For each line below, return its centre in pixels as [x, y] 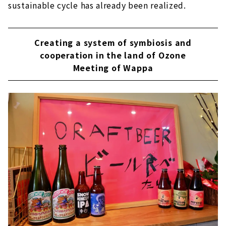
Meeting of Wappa [113, 68]
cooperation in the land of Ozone [113, 55]
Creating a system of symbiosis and [113, 43]
